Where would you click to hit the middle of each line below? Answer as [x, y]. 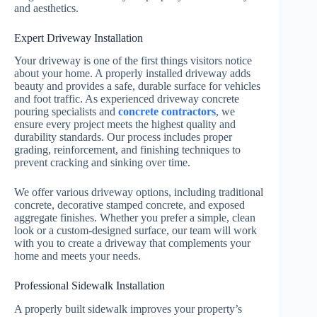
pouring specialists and [66, 112]
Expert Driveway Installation [79, 38]
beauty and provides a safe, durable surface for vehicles [137, 86]
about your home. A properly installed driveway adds [132, 74]
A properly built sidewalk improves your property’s [128, 309]
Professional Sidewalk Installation [90, 286]
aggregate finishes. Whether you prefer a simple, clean [135, 218]
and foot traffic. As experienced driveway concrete [127, 99]
